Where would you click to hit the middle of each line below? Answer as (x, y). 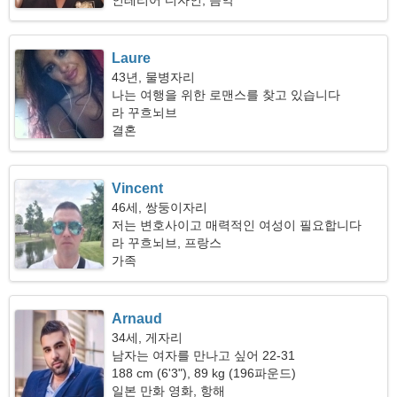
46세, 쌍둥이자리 (160, 207)
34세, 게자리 (148, 338)
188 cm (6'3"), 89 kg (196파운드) (204, 373)
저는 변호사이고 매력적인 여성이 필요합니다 (237, 225)
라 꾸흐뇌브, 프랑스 (167, 243)
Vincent (138, 188)
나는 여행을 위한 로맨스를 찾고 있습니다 (226, 95)
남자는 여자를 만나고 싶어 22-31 (204, 355)
